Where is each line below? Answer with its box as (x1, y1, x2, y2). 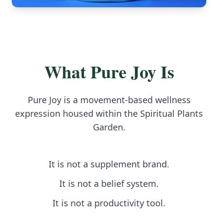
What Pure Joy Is (44, 59, 174, 85)
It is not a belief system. (59, 178, 159, 190)
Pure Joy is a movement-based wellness (27, 94, 191, 106)
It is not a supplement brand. (49, 158, 169, 170)
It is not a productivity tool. (53, 197, 165, 209)
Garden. (92, 121, 126, 133)
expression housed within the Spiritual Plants (15, 108, 203, 120)
